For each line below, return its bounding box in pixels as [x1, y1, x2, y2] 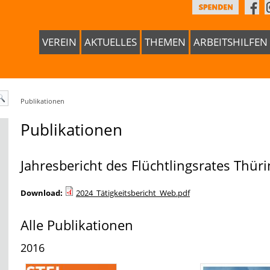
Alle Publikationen [20, 216, 133, 234]
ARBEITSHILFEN [193, 35, 268, 49]
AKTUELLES [84, 35, 137, 49]
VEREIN [42, 35, 77, 49]
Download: [20, 187, 63, 198]
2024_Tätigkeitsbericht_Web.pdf [76, 187, 190, 198]
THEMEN [145, 35, 186, 49]
